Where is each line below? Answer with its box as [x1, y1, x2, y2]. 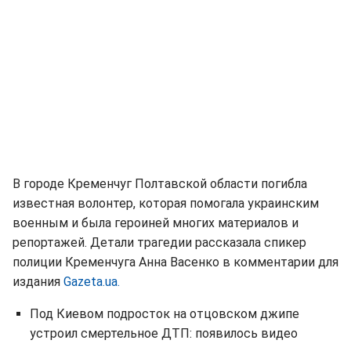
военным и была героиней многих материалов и [13, 215, 299, 230]
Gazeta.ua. [63, 274, 120, 289]
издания [13, 274, 63, 289]
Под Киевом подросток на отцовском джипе [30, 306, 299, 321]
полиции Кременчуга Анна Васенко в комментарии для [13, 255, 338, 270]
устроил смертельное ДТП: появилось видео [30, 326, 298, 341]
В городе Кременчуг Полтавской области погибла [13, 176, 307, 191]
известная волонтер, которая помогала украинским [13, 196, 319, 211]
